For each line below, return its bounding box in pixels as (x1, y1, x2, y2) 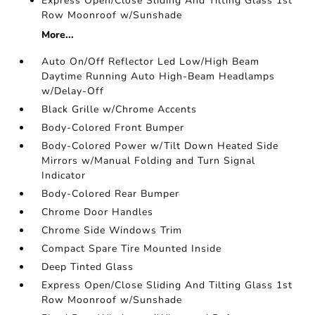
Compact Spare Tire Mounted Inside (41, 242, 222, 256)
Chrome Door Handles (41, 205, 154, 219)
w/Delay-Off (41, 84, 105, 98)
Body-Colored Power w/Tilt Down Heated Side (41, 139, 279, 153)
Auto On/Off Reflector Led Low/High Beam (41, 55, 260, 69)
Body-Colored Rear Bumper (41, 187, 180, 201)
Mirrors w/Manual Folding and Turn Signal (41, 154, 256, 168)
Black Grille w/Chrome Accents (41, 103, 198, 117)
